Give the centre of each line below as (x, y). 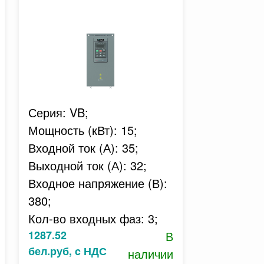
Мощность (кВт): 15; (82, 130)
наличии (150, 254)
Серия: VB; (58, 112)
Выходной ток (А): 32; (87, 165)
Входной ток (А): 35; (83, 148)
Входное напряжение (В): (98, 183)
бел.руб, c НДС (67, 251)
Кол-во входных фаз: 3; (93, 218)
